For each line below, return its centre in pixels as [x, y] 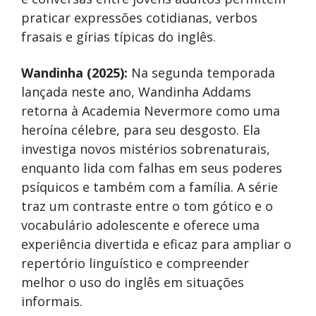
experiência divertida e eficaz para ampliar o [156, 244]
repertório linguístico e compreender [135, 263]
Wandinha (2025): [76, 72]
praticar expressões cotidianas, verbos [139, 17]
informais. [52, 301]
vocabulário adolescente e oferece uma [140, 225]
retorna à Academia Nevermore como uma [151, 110]
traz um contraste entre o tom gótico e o [147, 206]
